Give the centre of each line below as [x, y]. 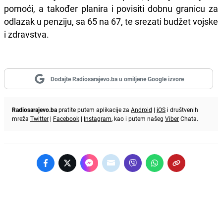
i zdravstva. [27, 34]
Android [141, 109]
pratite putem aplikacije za [94, 109]
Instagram [98, 118]
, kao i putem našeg [138, 118]
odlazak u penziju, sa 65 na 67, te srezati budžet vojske [111, 21]
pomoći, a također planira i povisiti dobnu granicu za [111, 8]
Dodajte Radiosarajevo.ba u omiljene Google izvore [117, 79]
